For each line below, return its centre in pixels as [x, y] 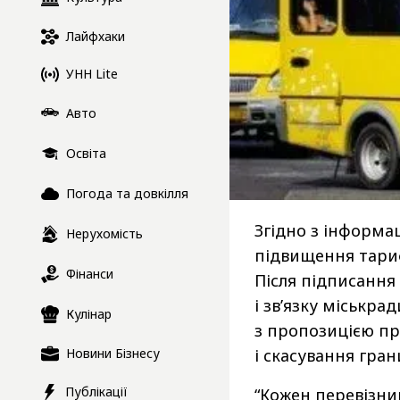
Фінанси [90, 273]
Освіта [86, 153]
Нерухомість [104, 233]
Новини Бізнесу [113, 353]
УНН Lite [92, 74]
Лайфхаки [96, 36]
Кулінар [89, 313]
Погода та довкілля [127, 193]
